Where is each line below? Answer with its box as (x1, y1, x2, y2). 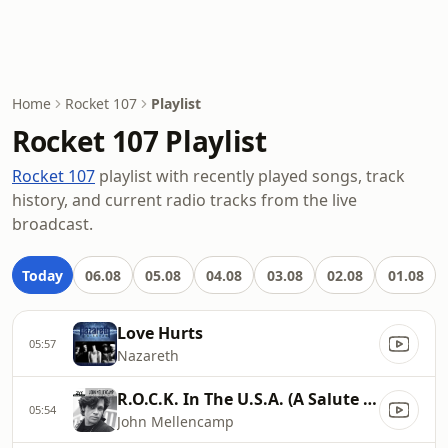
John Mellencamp (117, 412, 234, 431)
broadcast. (12, 213, 93, 235)
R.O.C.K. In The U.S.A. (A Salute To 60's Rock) (363, 388, 377, 410)
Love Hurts (117, 322, 203, 344)
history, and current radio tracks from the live (12, 189, 357, 211)
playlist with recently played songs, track (95, 165, 405, 187)
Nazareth (117, 346, 179, 365)
